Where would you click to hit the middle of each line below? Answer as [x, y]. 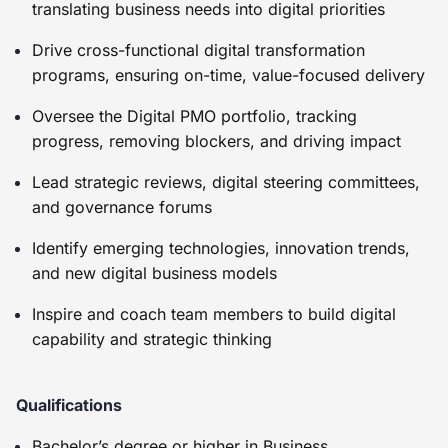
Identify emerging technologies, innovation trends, [221, 247]
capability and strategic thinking [152, 338]
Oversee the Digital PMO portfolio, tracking [194, 115]
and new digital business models [154, 272]
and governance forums [122, 206]
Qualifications [69, 404]
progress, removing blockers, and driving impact [216, 140]
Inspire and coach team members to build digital [214, 313]
